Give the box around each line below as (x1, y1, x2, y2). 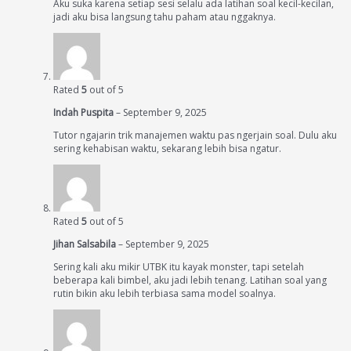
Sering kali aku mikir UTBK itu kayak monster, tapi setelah (53, 260, 304, 273)
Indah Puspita (53, 106, 116, 119)
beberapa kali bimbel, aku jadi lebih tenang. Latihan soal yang (53, 273, 327, 287)
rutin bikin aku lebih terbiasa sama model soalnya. (53, 287, 276, 300)
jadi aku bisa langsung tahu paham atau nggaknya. (53, 10, 276, 24)
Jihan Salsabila (53, 237, 118, 251)
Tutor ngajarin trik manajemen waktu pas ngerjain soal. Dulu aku (53, 128, 337, 142)
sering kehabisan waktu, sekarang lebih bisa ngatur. (53, 142, 281, 155)
